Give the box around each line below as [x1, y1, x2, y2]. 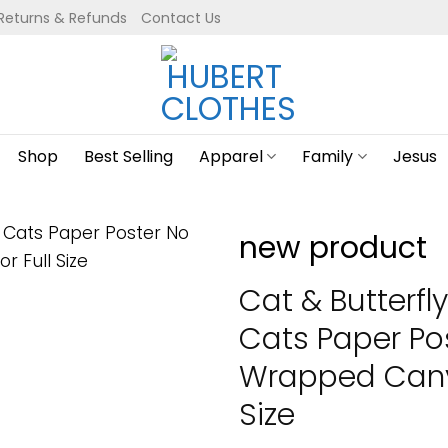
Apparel [199, 145, 264, 168]
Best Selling [84, 145, 174, 168]
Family [302, 145, 354, 168]
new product [239, 227, 427, 268]
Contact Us [141, 7, 221, 28]
